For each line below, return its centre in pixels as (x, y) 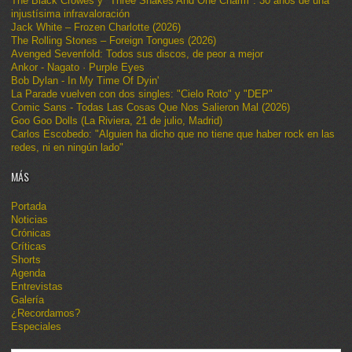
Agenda (28, 273)
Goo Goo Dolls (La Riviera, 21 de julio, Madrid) (117, 121)
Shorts (26, 260)
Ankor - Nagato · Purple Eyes (78, 68)
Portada (29, 207)
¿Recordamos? (46, 313)
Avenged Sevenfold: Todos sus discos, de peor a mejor (137, 54)
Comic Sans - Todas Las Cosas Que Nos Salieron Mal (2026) (150, 108)
